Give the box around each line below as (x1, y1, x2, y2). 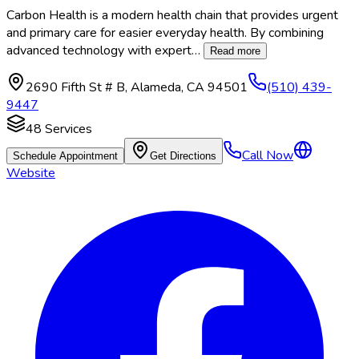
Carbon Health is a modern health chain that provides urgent (6, 6, 338, 25)
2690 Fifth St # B (26, 79, 125, 97)
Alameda (131, 79, 181, 97)
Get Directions (150, 150, 216, 163)
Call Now (242, 147, 293, 165)
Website (6, 164, 55, 183)
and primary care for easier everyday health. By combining (6, 24, 324, 42)
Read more (210, 45, 260, 58)
